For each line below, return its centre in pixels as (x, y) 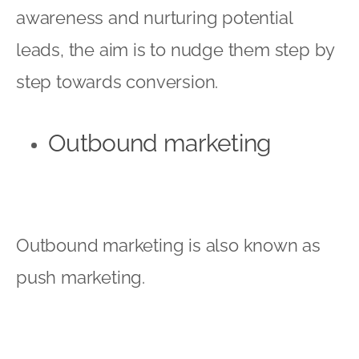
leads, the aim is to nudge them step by (175, 49)
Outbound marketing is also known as (168, 245)
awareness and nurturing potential (154, 17)
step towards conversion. (120, 81)
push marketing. (81, 277)
